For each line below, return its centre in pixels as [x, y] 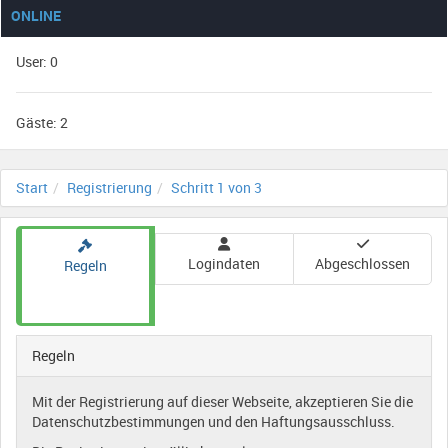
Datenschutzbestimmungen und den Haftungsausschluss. [213, 421]
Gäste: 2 [42, 122]
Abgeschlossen [363, 263]
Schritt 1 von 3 [216, 187]
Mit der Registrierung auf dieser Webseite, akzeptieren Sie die [222, 401]
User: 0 [37, 61]
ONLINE [36, 15]
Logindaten [224, 263]
